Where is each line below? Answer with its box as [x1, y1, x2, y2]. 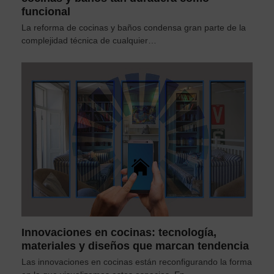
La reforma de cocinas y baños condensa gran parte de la [21, 23, 246, 33]
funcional [21, 6, 70, 18]
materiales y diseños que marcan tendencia [21, 240, 249, 253]
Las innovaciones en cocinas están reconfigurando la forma [21, 257, 252, 267]
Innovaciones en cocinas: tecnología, [21, 226, 217, 239]
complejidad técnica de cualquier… [21, 35, 157, 46]
